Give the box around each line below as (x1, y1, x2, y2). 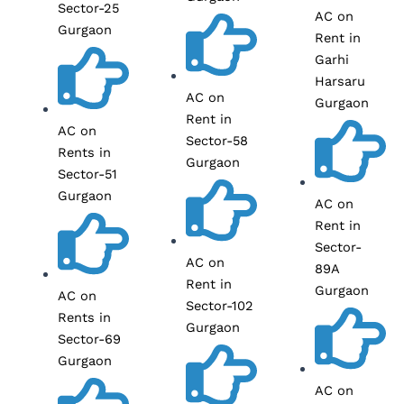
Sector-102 (186, 298, 254, 315)
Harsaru (315, 72, 366, 89)
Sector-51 (57, 165, 117, 182)
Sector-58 (186, 132, 249, 149)
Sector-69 (57, 331, 121, 348)
